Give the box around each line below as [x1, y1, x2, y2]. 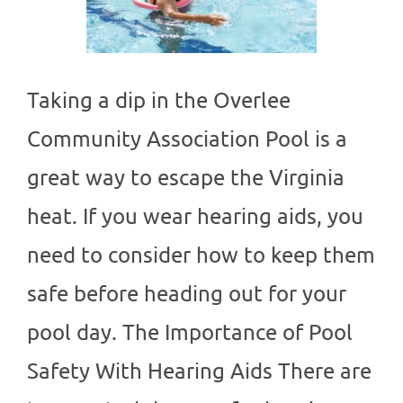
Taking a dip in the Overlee [27, 86, 291, 113]
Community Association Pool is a [27, 125, 347, 152]
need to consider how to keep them [27, 241, 375, 268]
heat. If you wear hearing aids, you [27, 202, 363, 229]
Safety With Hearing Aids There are [27, 357, 372, 384]
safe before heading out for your [27, 280, 346, 307]
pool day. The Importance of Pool [27, 318, 353, 345]
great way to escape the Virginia [27, 164, 345, 191]
